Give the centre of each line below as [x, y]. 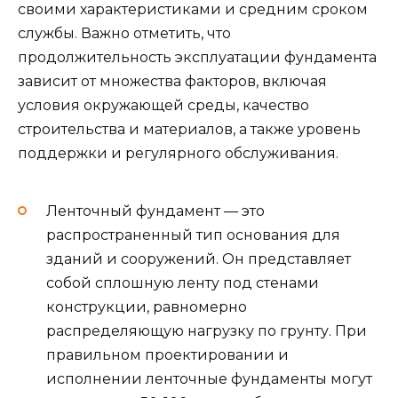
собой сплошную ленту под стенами [183, 283]
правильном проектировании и [167, 355]
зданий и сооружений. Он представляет [199, 259]
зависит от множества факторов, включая [172, 81]
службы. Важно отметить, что [124, 33]
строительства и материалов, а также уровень [189, 129]
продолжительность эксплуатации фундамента [197, 57]
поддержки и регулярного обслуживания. [178, 153]
